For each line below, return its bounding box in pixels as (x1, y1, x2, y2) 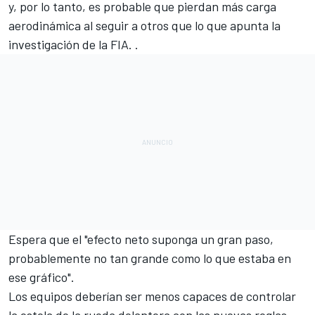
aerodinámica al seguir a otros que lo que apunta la (8, 17, 281, 33)
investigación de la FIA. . (8, 36, 139, 52)
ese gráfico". (8, 269, 75, 285)
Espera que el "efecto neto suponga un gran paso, (8, 231, 274, 247)
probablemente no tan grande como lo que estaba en (8, 250, 291, 266)
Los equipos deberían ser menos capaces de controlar (8, 288, 296, 304)
